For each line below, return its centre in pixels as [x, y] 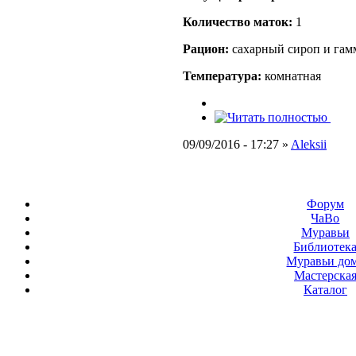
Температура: [222, 76]
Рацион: [206, 49]
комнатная [291, 76]
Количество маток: [238, 22]
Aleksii [309, 145]
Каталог [325, 290]
